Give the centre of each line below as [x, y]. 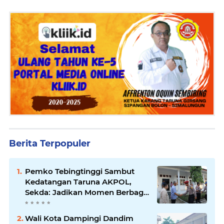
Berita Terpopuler [50, 143]
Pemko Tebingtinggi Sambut [80, 171]
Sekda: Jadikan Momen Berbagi [85, 192]
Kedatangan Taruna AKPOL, [78, 181]
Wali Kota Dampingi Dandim [79, 218]
